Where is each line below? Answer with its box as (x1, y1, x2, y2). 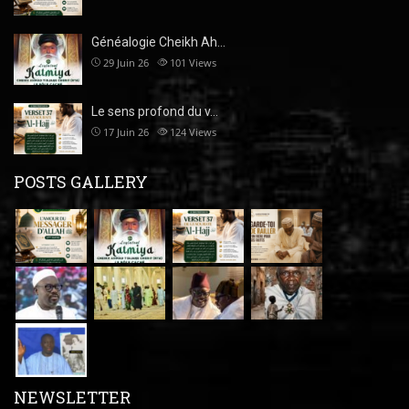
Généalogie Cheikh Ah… (91, 34, 225, 49)
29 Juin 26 (103, 55, 149, 69)
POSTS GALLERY (14, 171, 148, 194)
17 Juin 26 (103, 124, 149, 139)
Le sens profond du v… (91, 103, 218, 119)
